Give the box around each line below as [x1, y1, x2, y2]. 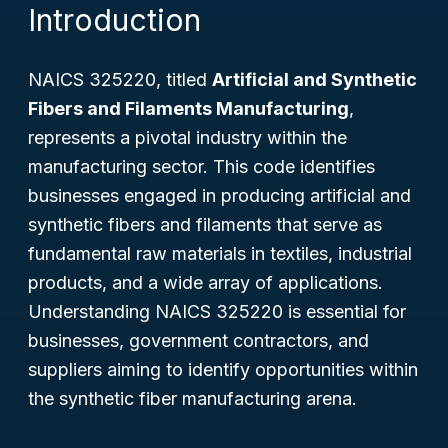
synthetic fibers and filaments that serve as [28, 214, 382, 235]
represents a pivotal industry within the [28, 127, 347, 148]
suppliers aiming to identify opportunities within [28, 359, 418, 380]
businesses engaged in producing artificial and [28, 185, 411, 206]
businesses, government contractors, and [28, 330, 369, 351]
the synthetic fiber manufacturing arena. [28, 388, 357, 409]
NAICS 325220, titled [28, 69, 212, 90]
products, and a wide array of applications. [28, 272, 383, 293]
